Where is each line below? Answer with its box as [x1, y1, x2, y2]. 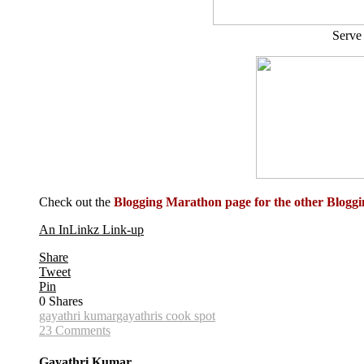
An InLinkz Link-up [39, 222, 144, 236]
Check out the [39, 194, 114, 209]
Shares [49, 293, 83, 308]
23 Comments [39, 323, 110, 337]
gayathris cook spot [116, 308, 215, 323]
